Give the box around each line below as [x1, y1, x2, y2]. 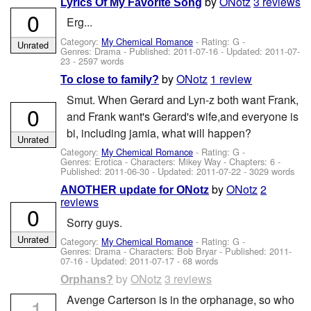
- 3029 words [241, 164, 295, 178]
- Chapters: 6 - [221, 154, 281, 168]
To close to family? [60, 74, 160, 86]
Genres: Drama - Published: [60, 44, 174, 58]
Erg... [66, 14, 92, 31]
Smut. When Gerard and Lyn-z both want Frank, [66, 91, 299, 108]
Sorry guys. [66, 214, 122, 230]
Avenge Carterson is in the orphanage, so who [66, 291, 294, 308]
